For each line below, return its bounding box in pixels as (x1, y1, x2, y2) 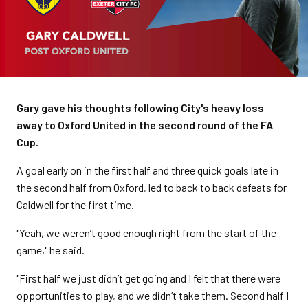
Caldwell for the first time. (16, 198, 134, 211)
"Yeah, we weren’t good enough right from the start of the (16, 226, 276, 239)
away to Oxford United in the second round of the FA (16, 118, 273, 131)
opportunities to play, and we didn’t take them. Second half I (16, 289, 289, 302)
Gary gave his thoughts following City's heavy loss (16, 101, 264, 114)
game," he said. (16, 243, 85, 256)
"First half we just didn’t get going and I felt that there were (16, 272, 280, 285)
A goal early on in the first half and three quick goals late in (16, 164, 278, 177)
